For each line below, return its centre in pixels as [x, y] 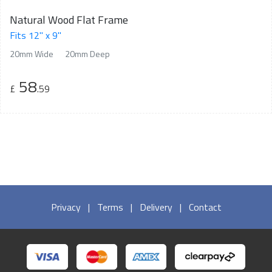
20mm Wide [32, 54]
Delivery [156, 207]
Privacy [66, 207]
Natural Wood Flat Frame [69, 20]
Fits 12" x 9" [36, 36]
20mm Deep [87, 54]
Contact [205, 207]
